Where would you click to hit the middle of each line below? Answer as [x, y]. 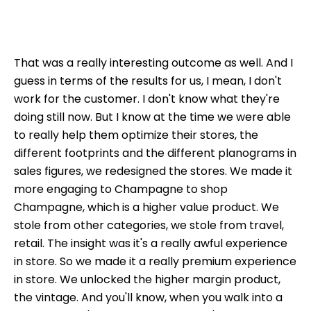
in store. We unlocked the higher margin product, [147, 279]
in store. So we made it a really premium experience [155, 261]
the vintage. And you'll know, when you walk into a [148, 297]
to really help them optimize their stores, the [136, 135]
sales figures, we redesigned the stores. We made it [153, 171]
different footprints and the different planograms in [155, 153]
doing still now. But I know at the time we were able [152, 117]
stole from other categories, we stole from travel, [149, 225]
